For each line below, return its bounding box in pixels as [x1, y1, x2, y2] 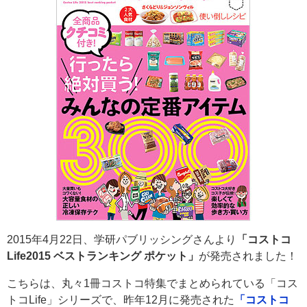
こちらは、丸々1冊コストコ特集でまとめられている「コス [7, 278, 298, 290]
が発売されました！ [199, 250, 297, 262]
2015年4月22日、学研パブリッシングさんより [7, 234, 236, 246]
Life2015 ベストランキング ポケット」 [7, 250, 199, 262]
